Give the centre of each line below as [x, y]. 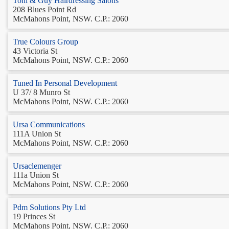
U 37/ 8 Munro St [41, 92]
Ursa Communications [49, 124]
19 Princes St [34, 216]
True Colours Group [45, 41]
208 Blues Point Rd [44, 9]
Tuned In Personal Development [65, 83]
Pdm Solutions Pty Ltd [49, 207]
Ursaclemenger [37, 166]
